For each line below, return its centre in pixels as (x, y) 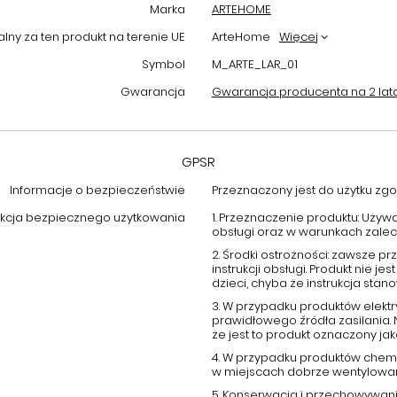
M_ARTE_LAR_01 (255, 64)
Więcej (299, 37)
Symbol (163, 64)
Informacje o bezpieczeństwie (97, 190)
